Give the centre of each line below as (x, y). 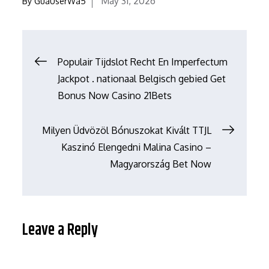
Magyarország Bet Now (160, 164)
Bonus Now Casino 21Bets (115, 95)
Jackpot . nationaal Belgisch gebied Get (142, 78)
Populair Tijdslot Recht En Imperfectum (143, 62)
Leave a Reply (60, 230)
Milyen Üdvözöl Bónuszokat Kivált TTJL (126, 130)
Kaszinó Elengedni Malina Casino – (136, 147)
